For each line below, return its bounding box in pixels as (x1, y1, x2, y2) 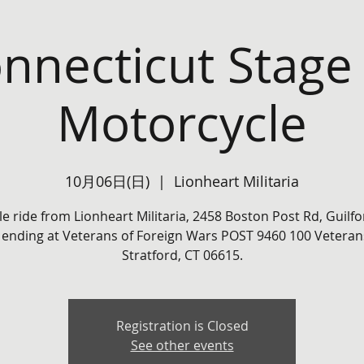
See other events (130, 336, 234, 354)
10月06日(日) (65, 171, 149, 191)
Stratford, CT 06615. (121, 246, 243, 264)
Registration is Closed (115, 317, 249, 335)
